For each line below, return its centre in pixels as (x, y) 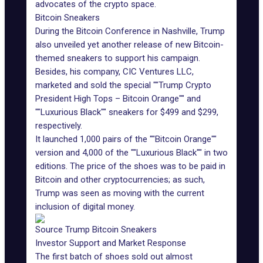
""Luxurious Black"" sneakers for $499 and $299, (127, 112)
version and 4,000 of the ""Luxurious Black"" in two (131, 153)
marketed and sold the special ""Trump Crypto (123, 85)
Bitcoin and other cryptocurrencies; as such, (120, 180)
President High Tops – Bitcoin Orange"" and (118, 99)
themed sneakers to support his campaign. (118, 58)
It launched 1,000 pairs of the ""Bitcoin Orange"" (126, 139)
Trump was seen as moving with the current (120, 193)
